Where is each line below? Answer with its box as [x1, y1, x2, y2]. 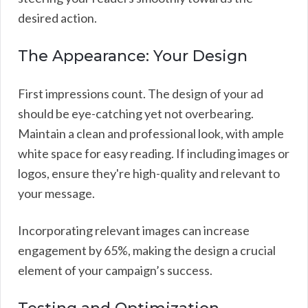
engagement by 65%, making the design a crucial [18, 242, 276, 258]
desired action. [18, 10, 97, 25]
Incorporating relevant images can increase [18, 222, 250, 238]
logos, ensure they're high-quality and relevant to [18, 165, 280, 181]
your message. [18, 185, 95, 201]
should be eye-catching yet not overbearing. [18, 105, 254, 121]
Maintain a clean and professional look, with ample [18, 125, 284, 141]
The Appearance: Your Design [18, 46, 247, 65]
